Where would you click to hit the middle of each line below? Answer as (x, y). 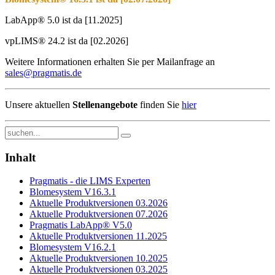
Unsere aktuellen (39, 105)
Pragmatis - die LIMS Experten (90, 181)
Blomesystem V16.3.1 (73, 192)
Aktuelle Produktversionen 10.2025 (99, 258)
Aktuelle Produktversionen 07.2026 (99, 214)
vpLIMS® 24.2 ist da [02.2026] (67, 41)
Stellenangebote (105, 105)
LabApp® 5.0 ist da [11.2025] (64, 20)
